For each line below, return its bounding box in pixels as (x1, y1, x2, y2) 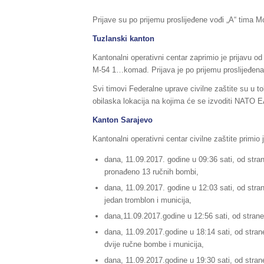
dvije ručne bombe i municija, (104, 239, 204, 249)
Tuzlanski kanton (93, 34, 154, 43)
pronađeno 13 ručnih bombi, (104, 167, 199, 176)
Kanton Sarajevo (93, 115, 153, 124)
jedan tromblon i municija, (104, 195, 192, 204)
